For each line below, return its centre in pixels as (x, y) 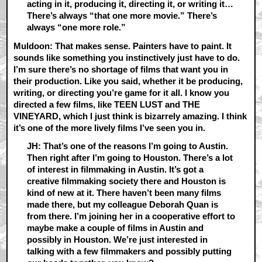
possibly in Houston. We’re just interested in (117, 239)
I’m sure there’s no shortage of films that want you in (121, 69)
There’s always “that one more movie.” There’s (122, 16)
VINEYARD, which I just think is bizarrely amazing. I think (130, 116)
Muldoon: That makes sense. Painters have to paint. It (123, 46)
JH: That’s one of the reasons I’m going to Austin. (127, 146)
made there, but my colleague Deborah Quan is (122, 204)
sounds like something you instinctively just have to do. (127, 57)
